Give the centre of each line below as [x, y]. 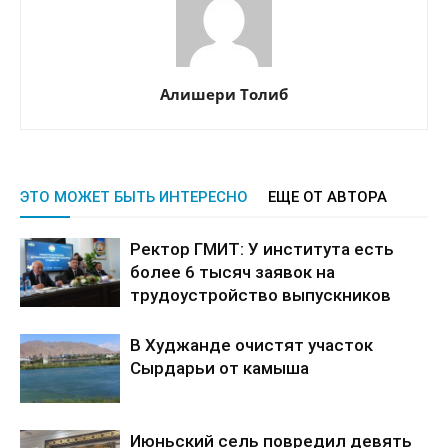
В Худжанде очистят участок [251, 345]
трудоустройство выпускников [260, 295]
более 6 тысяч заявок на [232, 272]
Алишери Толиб [224, 94]
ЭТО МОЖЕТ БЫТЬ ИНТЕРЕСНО [134, 197]
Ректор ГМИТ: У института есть [262, 249]
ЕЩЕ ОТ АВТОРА [327, 197]
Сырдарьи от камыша [219, 368]
